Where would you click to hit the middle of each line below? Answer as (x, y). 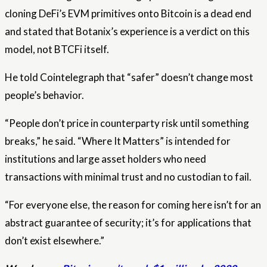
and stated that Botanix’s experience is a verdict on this (127, 32)
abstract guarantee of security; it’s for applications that (128, 223)
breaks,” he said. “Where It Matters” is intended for (118, 141)
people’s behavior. (44, 95)
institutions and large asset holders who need (105, 159)
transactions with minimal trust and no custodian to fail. (128, 177)
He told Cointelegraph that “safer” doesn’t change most (129, 77)
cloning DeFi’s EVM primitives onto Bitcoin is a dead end (128, 14)
